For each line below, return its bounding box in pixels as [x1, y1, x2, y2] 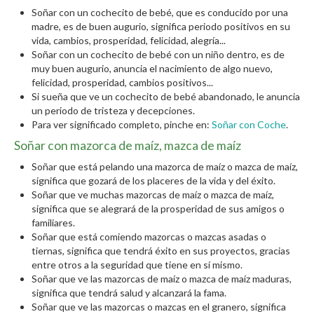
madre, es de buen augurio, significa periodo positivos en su [32, 20, 290, 32]
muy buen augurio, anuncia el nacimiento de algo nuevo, [32, 62, 273, 74]
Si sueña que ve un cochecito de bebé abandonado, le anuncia [32, 90, 300, 102]
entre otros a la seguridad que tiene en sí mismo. [32, 259, 243, 271]
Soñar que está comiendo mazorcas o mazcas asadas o [32, 231, 266, 243]
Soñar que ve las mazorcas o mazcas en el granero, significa [32, 301, 286, 313]
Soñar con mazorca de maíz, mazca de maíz [14, 138, 241, 153]
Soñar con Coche [212, 118, 286, 130]
